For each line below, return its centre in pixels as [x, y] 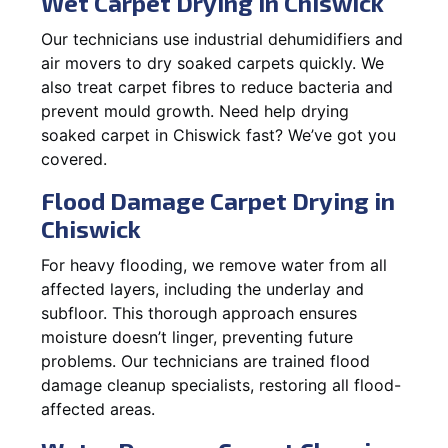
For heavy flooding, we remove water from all [214, 264]
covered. [74, 158]
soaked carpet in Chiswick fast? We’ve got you [218, 134]
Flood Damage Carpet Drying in [218, 200]
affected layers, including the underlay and [202, 288]
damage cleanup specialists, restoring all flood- [221, 384]
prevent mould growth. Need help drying [195, 110]
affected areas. [98, 408]
